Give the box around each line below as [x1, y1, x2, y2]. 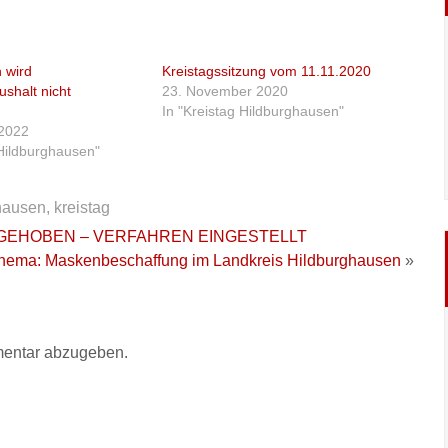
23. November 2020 [162, 83, 289, 99]
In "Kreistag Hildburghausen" [162, 103, 345, 119]
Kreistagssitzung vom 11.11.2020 [162, 63, 372, 79]
